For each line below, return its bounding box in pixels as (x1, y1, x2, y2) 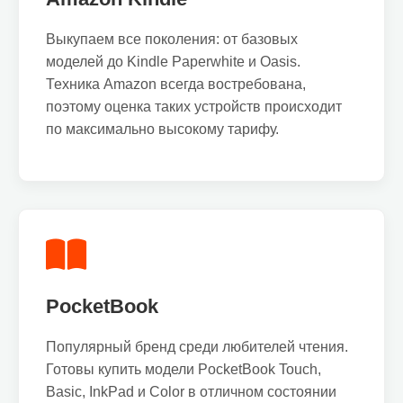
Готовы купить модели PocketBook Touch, (46, 362, 321, 377)
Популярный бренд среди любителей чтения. (46, 339, 348, 354)
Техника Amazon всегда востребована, (46, 76, 306, 92)
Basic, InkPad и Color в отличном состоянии (46, 384, 336, 399)
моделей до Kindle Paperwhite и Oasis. (46, 54, 300, 69)
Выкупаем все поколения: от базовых (46, 31, 298, 47)
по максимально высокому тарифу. (46, 121, 279, 137)
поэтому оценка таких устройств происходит (46, 99, 342, 114)
